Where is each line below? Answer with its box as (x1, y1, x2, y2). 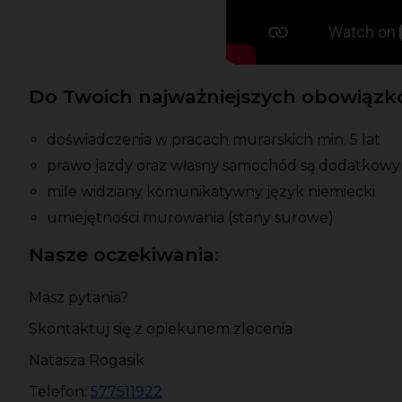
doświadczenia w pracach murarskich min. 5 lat (47, 131, 380, 149)
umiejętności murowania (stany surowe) (47, 209, 334, 227)
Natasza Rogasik (29, 352, 144, 370)
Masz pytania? (29, 289, 128, 307)
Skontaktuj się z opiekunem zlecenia (29, 320, 293, 338)
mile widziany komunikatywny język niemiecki (47, 183, 375, 201)
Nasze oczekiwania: (29, 243, 219, 267)
